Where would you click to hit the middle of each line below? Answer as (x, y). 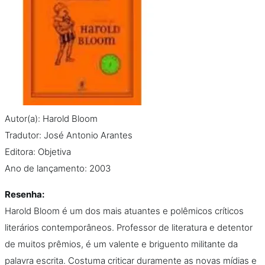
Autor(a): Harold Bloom (51, 119)
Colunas (26, 72)
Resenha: (25, 194)
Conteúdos (33, 106)
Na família (38, 38)
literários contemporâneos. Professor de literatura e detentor (129, 227)
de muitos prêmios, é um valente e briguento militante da (121, 244)
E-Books (37, 209)
